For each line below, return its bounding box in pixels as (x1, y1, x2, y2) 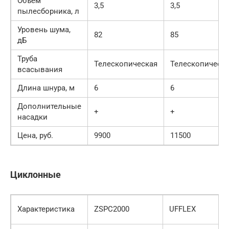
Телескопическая (94, 59, 157, 68)
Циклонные (10, 169, 61, 180)
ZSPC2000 (94, 204, 129, 214)
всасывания (17, 64, 62, 74)
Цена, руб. (17, 130, 53, 140)
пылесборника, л (17, 6, 79, 16)
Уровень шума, (17, 25, 71, 34)
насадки (17, 112, 48, 122)
